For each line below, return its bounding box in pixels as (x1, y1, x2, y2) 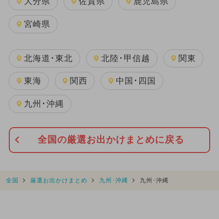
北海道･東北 (23, 53, 73, 63)
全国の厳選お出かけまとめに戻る (38, 134, 184, 145)
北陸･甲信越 (101, 53, 150, 63)
